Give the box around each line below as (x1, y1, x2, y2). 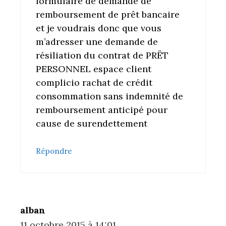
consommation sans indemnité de (36, 90, 183, 102)
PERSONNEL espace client (36, 63, 151, 75)
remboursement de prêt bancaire (36, 9, 180, 21)
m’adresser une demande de (36, 36, 158, 48)
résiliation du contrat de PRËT (36, 49, 168, 62)
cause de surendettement (36, 118, 147, 130)
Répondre (36, 146, 72, 156)
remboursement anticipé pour (36, 104, 167, 116)
